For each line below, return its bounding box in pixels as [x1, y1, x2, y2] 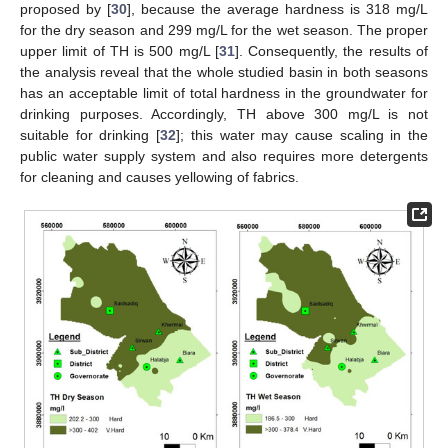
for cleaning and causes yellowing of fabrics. [20, 169, 299, 186]
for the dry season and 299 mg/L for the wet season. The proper [20, 22, 428, 39]
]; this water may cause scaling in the [176, 127, 429, 144]
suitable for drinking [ [20, 127, 161, 144]
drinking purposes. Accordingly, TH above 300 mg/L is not [20, 106, 428, 123]
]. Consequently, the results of [234, 43, 429, 60]
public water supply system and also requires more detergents [20, 148, 428, 165]
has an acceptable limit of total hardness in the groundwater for [20, 85, 428, 102]
